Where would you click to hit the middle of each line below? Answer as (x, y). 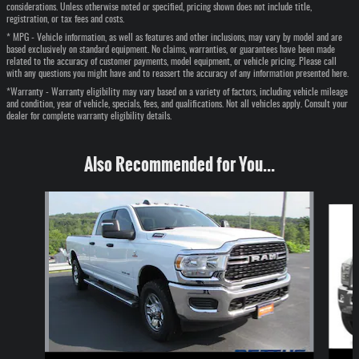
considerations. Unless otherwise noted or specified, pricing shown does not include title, (159, 7)
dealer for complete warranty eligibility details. (89, 116)
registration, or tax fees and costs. (65, 19)
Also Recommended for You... (179, 164)
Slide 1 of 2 (29, 198)
